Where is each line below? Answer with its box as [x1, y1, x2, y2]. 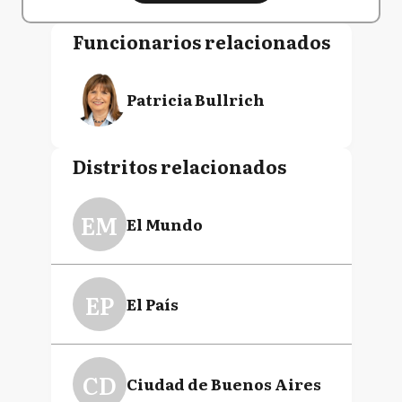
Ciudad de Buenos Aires [126, 372, 321, 395]
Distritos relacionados [72, 153, 286, 179]
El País [126, 293, 179, 315]
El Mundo [126, 213, 203, 235]
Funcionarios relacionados [72, 28, 330, 55]
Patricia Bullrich [126, 88, 265, 110]
